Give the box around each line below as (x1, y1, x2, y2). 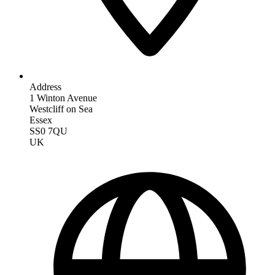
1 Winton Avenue (29, 92, 97, 103)
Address (29, 81, 61, 92)
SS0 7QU (29, 125, 68, 136)
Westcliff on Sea (29, 103, 93, 114)
